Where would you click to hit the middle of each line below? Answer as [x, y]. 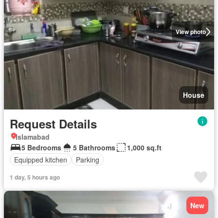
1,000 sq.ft [144, 147]
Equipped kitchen [41, 159]
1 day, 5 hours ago [35, 177]
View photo [191, 32]
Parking [88, 159]
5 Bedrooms [41, 147]
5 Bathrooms [94, 147]
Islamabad [33, 137]
